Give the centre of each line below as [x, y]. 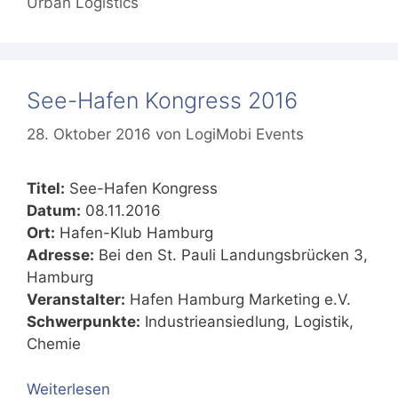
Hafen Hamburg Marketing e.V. [238, 300]
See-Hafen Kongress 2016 [162, 100]
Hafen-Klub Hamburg [134, 233]
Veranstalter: [76, 300]
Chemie [54, 344]
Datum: [54, 211]
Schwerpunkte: [84, 322]
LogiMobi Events [245, 135]
